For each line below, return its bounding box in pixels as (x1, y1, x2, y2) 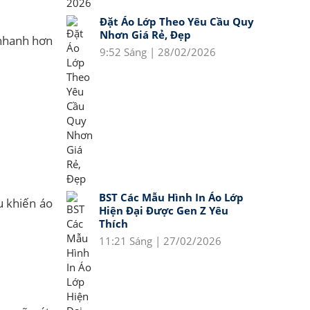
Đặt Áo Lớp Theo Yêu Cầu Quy (100, 15, 254, 28)
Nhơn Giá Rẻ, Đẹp (100, 28, 191, 42)
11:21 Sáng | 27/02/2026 (99, 234, 221, 248)
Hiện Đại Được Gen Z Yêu (99, 203, 228, 217)
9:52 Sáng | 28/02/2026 (100, 45, 216, 59)
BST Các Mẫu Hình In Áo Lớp (99, 190, 244, 204)
